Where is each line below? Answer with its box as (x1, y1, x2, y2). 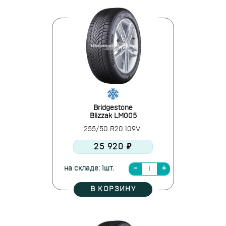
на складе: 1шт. (64, 165, 114, 172)
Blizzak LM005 (89, 112, 137, 120)
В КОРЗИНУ (90, 186, 136, 193)
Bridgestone (93, 104, 133, 111)
